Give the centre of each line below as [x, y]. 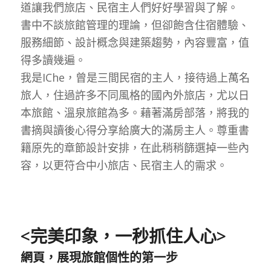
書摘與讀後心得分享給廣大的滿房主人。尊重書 [135, 130]
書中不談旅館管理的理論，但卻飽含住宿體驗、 [135, 25]
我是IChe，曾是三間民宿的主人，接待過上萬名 [135, 78]
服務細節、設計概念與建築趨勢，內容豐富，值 [135, 43]
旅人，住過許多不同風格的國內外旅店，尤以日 [135, 95]
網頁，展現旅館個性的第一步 [99, 257]
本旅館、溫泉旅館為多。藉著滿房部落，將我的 [135, 113]
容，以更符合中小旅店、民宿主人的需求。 [124, 165]
